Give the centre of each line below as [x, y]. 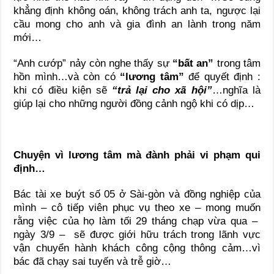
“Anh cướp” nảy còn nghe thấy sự [93, 63]
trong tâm [237, 63]
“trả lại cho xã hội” [162, 90]
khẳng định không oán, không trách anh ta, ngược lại [137, 10]
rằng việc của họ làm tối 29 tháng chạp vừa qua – [137, 221]
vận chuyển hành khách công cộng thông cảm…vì [137, 248]
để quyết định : [222, 76]
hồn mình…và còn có [67, 76]
